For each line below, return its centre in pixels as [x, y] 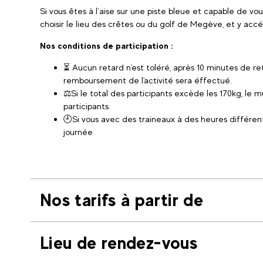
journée [78, 132]
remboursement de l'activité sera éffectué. [149, 80]
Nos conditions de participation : [108, 45]
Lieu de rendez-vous [119, 243]
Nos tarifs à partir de [122, 200]
